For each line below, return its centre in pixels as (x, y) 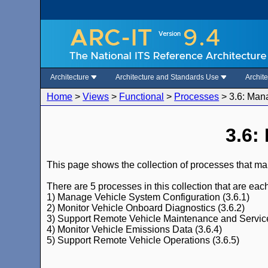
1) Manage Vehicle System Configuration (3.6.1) (148, 197)
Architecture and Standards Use (168, 77)
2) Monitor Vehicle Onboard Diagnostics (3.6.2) (146, 208)
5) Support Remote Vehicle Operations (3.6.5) (143, 240)
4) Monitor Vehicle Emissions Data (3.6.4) (135, 229)
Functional (142, 97)
